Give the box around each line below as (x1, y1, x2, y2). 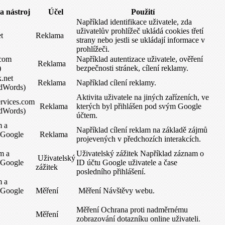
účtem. (76, 111, 97, 120)
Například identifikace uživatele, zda (76, 18, 192, 26)
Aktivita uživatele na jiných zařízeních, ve (76, 93, 209, 101)
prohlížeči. (76, 45, 109, 53)
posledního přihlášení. (76, 167, 146, 176)
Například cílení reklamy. (76, 78, 156, 87)
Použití (131, 8, 155, 16)
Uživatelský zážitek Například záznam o (76, 149, 204, 158)
